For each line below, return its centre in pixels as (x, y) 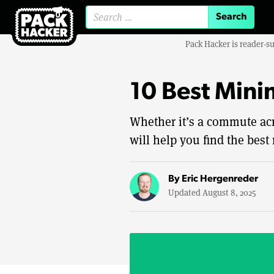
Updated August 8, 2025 (212, 192)
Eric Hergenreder (220, 179)
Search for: (165, 22)
